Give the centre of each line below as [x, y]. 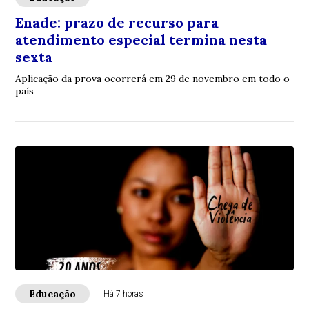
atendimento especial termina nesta [141, 39]
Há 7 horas [124, 293]
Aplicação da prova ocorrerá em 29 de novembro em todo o [153, 78]
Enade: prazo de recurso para [117, 22]
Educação [53, 293]
